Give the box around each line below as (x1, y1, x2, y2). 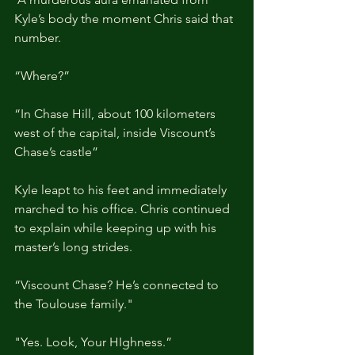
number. (14, 29, 61, 45)
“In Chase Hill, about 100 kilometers (14, 105, 219, 121)
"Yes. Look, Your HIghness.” (14, 334, 172, 349)
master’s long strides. (14, 239, 132, 254)
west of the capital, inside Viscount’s (14, 124, 219, 140)
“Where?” (14, 67, 70, 83)
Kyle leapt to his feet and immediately (14, 181, 230, 197)
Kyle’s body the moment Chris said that (14, 10, 236, 26)
